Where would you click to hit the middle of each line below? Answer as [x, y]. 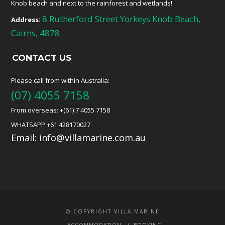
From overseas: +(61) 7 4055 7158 [61, 110]
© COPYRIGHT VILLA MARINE [113, 211]
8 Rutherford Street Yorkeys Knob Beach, [122, 19]
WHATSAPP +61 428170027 [51, 124]
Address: [26, 19]
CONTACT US [42, 58]
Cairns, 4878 [36, 33]
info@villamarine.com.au [93, 137]
